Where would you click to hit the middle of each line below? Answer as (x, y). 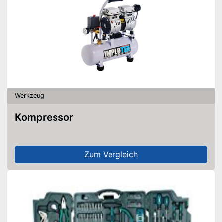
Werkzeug (29, 96)
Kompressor (47, 117)
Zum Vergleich (111, 154)
